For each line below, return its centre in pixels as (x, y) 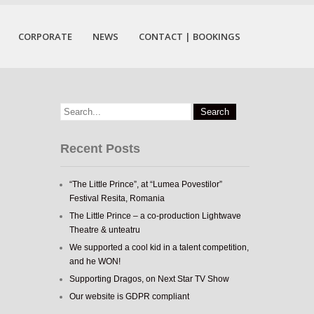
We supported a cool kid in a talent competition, (159, 247)
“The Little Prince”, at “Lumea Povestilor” (146, 184)
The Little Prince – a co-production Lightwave (155, 216)
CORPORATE (45, 36)
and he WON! (95, 261)
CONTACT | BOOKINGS (190, 36)
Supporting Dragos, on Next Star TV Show (149, 279)
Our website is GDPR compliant (129, 296)
